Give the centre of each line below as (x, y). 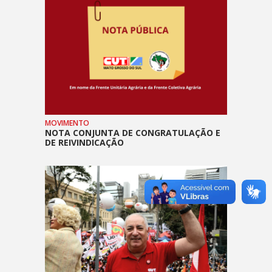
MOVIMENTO (67, 123)
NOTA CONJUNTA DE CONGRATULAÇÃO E (133, 132)
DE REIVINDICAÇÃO (84, 142)
